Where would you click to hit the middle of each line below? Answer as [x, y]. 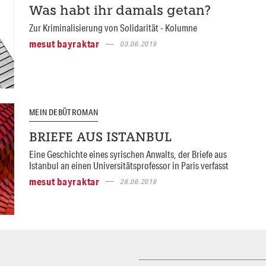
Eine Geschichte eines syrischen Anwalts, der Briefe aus [128, 154]
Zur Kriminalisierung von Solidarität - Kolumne [113, 28]
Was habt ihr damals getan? [120, 12]
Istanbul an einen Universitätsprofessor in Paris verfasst [129, 165]
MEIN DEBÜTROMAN [64, 113]
